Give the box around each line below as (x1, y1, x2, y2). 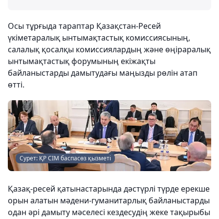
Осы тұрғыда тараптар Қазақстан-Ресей (8, 21, 161, 32)
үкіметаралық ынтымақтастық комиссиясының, (8, 32, 190, 44)
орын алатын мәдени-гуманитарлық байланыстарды (8, 195, 210, 206)
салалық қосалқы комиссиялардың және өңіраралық (8, 44, 211, 55)
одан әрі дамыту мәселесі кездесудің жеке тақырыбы (8, 207, 210, 218)
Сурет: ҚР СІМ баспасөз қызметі (20, 154, 111, 163)
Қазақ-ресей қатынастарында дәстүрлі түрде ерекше (8, 183, 210, 195)
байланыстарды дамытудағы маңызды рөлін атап (8, 67, 197, 79)
